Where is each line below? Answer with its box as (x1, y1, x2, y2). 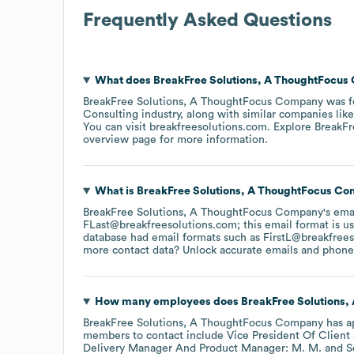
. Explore (267, 121, 314, 133)
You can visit (83, 121, 149, 133)
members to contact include (83, 330, 227, 341)
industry (138, 108, 180, 120)
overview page (83, 134, 156, 145)
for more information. (156, 134, 268, 145)
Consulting (83, 108, 138, 120)
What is (94, 185, 137, 197)
